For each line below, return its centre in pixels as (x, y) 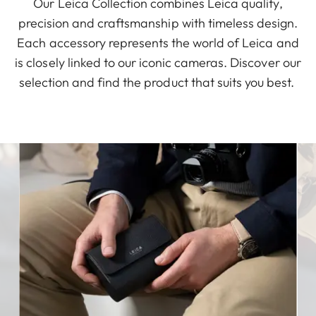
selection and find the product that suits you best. (158, 83)
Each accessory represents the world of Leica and (158, 43)
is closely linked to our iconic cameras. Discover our (158, 63)
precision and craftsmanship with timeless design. (158, 23)
